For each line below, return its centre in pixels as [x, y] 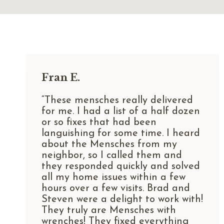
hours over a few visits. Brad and [116, 188]
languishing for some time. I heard [121, 133]
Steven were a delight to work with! [122, 199]
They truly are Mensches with [109, 210]
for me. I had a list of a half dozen [121, 111]
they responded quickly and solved [121, 166]
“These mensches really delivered [117, 100]
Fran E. [61, 77]
